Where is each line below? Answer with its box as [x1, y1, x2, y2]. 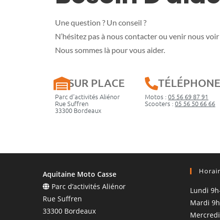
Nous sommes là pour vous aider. [55, 45, 165, 55]
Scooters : [145, 98, 175, 108]
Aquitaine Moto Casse [43, 169, 116, 179]
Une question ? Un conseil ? [55, 17, 146, 27]
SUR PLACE [68, 76, 125, 89]
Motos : [145, 91, 168, 101]
